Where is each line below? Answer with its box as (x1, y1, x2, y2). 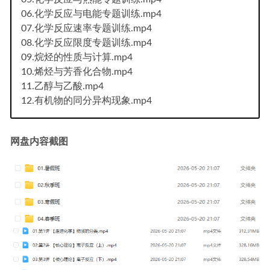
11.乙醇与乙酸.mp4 (21, 81, 104, 91)
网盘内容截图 (10, 136, 68, 146)
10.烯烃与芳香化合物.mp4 (21, 66, 133, 77)
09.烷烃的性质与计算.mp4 (21, 52, 133, 62)
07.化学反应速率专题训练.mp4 (21, 23, 152, 33)
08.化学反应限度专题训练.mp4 (21, 37, 152, 48)
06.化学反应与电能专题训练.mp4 (21, 8, 162, 19)
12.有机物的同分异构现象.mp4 (21, 95, 152, 105)
